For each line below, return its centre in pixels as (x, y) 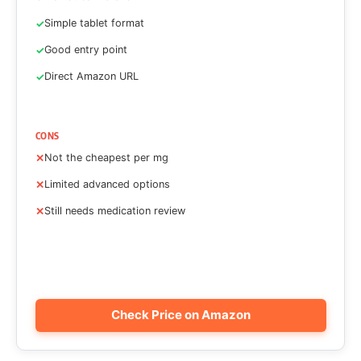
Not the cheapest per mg (106, 157)
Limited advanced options (107, 184)
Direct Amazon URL (91, 77)
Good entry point (85, 50)
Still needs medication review (114, 211)
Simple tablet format (94, 23)
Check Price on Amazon (180, 315)
